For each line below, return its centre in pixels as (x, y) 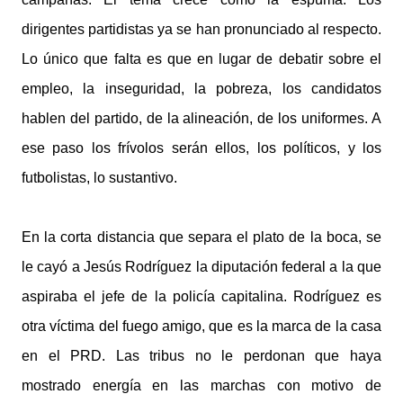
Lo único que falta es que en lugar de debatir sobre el (201, 59)
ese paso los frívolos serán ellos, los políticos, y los (201, 148)
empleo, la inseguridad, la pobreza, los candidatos (201, 89)
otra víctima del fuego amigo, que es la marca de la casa (201, 326)
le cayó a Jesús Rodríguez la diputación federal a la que (201, 267)
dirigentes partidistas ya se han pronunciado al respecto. (201, 29)
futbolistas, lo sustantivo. (99, 178)
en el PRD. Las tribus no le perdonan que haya (201, 356)
